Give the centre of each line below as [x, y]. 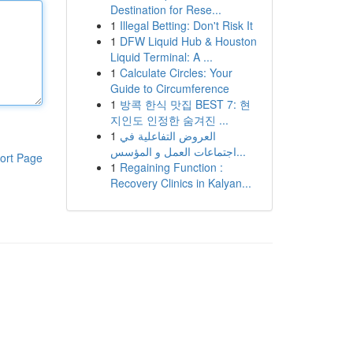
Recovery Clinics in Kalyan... [180, 183]
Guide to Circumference [169, 88]
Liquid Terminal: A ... [161, 57]
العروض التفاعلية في [167, 136]
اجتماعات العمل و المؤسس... [241, 151]
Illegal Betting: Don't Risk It [186, 25]
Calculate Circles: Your [176, 72]
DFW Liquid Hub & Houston [188, 41]
